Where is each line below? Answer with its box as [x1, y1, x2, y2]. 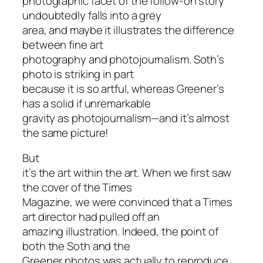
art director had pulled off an [22, 209, 160, 225]
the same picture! [22, 124, 109, 140]
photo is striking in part [22, 66, 134, 82]
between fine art [22, 36, 103, 52]
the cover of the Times [22, 180, 132, 195]
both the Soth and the [22, 238, 130, 254]
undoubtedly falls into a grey [22, 7, 162, 23]
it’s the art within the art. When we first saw [22, 165, 232, 181]
